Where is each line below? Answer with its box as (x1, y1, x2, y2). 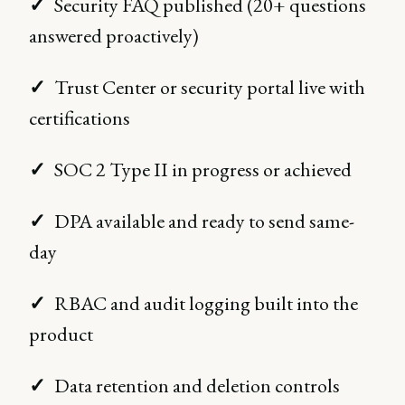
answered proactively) (29, 23, 199, 50)
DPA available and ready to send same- (54, 208, 354, 235)
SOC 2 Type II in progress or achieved (54, 156, 352, 184)
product (29, 321, 93, 348)
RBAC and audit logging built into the (54, 290, 358, 317)
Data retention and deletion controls (54, 372, 340, 400)
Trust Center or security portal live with (54, 74, 365, 101)
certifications (29, 105, 130, 132)
